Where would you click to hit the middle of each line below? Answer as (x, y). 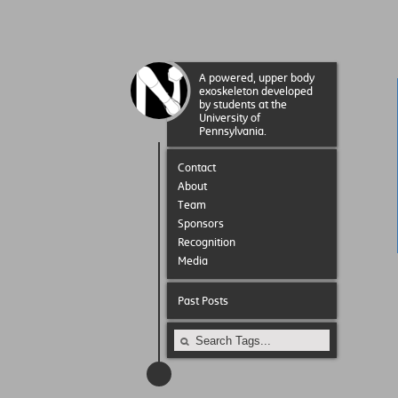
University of (230, 118)
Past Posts (203, 301)
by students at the (243, 104)
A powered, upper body (257, 78)
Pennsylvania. (233, 131)
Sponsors (201, 223)
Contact (197, 167)
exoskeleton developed (256, 91)
